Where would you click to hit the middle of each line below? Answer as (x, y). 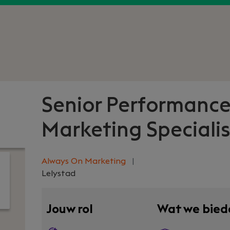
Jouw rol (70, 209)
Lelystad (59, 174)
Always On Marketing (85, 161)
